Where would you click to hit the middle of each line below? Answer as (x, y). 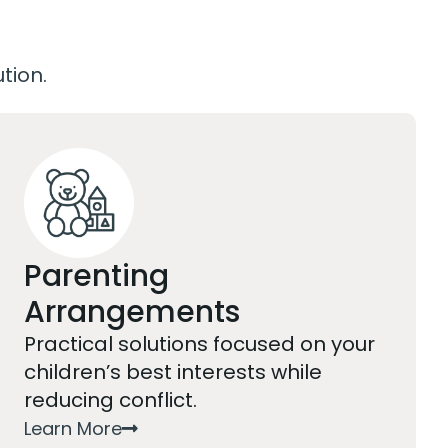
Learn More (73, 428)
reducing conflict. (111, 400)
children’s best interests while (173, 372)
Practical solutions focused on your (200, 344)
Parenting (97, 276)
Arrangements (132, 312)
